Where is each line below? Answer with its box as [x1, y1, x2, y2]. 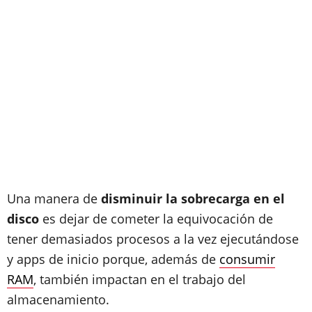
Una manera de [7, 190, 101, 207]
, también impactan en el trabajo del [33, 271, 246, 288]
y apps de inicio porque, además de [7, 251, 219, 267]
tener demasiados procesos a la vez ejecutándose [7, 231, 299, 247]
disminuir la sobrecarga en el [101, 190, 285, 207]
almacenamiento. [7, 291, 109, 308]
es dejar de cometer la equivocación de [39, 210, 273, 227]
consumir [219, 251, 275, 267]
